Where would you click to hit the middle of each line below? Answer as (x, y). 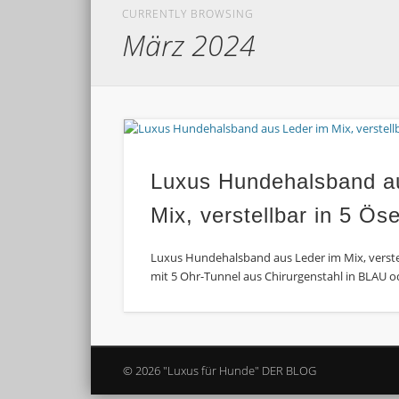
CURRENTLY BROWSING (188, 14)
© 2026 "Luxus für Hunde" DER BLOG (220, 371)
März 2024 (189, 45)
